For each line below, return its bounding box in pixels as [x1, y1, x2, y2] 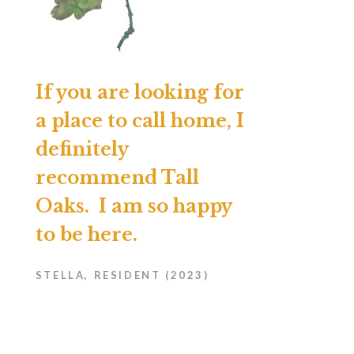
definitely [35, 137, 128, 160]
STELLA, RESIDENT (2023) [35, 268, 209, 281]
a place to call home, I [35, 109, 244, 132]
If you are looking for [35, 81, 244, 104]
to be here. [35, 223, 137, 246]
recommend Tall [35, 166, 199, 189]
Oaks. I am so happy [35, 194, 232, 217]
